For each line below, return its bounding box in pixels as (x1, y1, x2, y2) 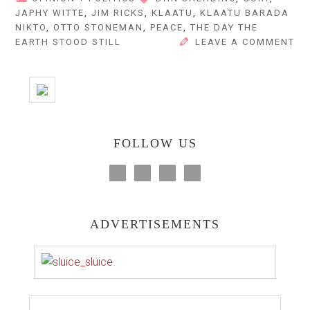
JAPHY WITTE (15, 7, 85, 18)
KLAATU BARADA (200, 7, 290, 18)
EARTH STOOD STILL (15, 36, 122, 47)
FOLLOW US (113, 136, 197, 150)
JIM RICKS (91, 7, 145, 18)
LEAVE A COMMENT (194, 36, 295, 47)
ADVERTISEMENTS (90, 217, 220, 231)
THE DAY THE (190, 21, 259, 33)
